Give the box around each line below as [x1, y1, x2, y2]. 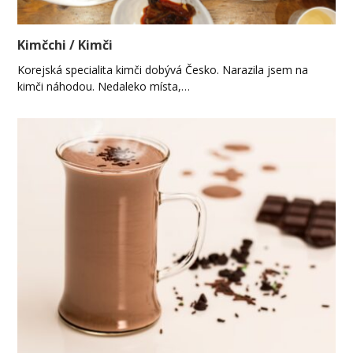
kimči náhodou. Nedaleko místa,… [17, 79, 191, 95]
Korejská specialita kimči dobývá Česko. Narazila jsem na [17, 62, 309, 78]
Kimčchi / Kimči [17, 36, 113, 54]
